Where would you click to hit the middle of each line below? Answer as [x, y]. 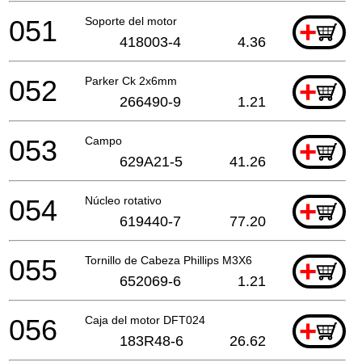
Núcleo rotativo [123, 200]
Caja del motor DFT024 [145, 320]
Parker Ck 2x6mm [131, 80]
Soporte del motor [131, 21]
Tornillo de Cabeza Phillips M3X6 [168, 260]
